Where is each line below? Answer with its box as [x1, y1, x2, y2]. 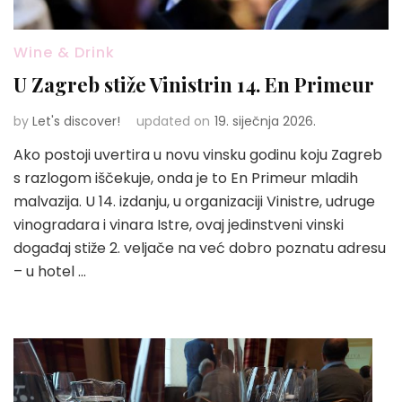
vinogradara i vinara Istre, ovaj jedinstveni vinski [13, 214, 344, 235]
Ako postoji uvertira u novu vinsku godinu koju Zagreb [13, 144, 382, 165]
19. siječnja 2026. [214, 111, 316, 130]
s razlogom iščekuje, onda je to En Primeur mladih [13, 167, 358, 188]
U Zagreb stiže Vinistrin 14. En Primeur [13, 70, 374, 98]
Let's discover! [32, 111, 120, 130]
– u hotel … [13, 260, 86, 282]
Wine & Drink [13, 41, 115, 63]
